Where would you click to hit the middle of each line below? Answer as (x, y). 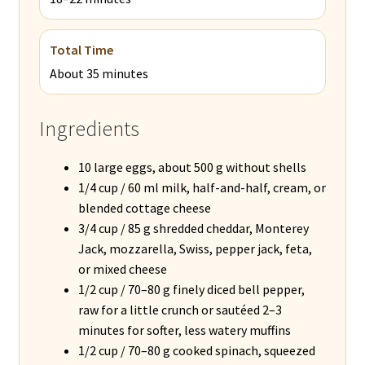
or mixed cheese (122, 268)
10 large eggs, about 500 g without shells (192, 167)
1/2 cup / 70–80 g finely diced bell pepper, (191, 289)
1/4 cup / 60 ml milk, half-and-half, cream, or (202, 187)
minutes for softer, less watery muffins (184, 330)
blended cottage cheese (144, 207)
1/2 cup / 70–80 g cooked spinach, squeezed (196, 350)
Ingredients (89, 128)
